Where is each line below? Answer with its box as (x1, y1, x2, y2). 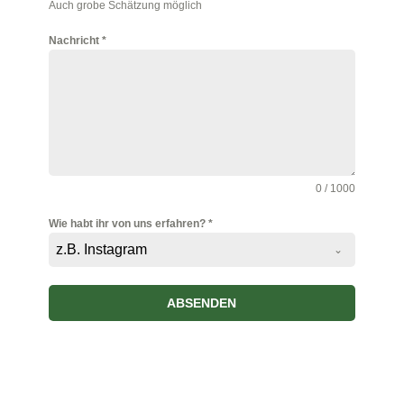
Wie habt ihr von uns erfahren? (48, 217, 208, 231)
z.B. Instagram (55, 242, 147, 258)
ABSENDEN (167, 296, 237, 311)
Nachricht (48, 34, 102, 48)
